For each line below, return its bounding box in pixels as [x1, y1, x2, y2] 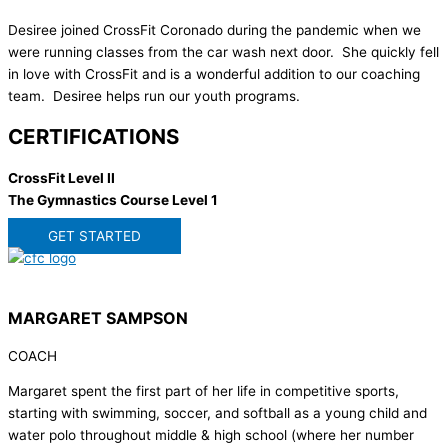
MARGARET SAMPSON [8, 307, 188, 328]
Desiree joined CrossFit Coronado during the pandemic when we [8, 21, 421, 38]
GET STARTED [48, 227, 141, 244]
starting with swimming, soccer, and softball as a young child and [8, 405, 427, 422]
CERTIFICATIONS [8, 123, 179, 149]
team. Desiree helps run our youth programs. [8, 87, 300, 104]
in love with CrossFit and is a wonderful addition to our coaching [8, 65, 420, 82]
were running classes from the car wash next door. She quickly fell [8, 43, 439, 60]
